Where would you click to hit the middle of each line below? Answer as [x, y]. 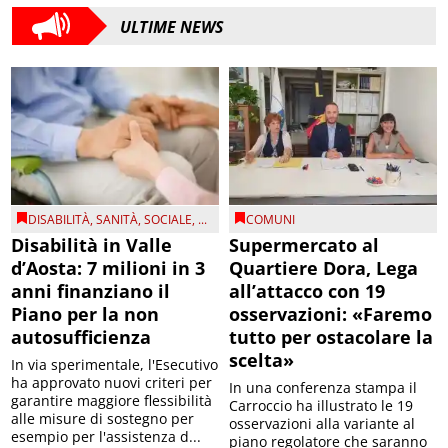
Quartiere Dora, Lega [323, 268]
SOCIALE [168, 220]
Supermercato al [304, 245]
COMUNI [270, 220]
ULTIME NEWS [172, 26]
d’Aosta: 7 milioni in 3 [108, 268]
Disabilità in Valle [92, 245]
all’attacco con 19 [307, 291]
